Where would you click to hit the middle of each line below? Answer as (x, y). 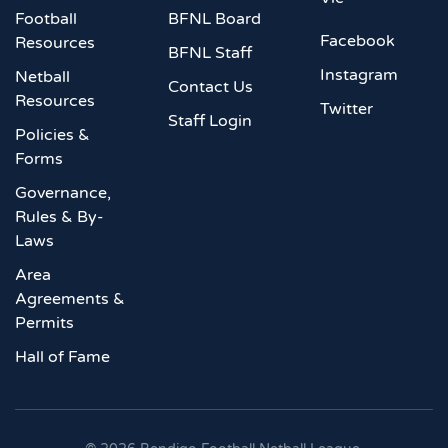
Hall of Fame (62, 357)
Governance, (63, 193)
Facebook (358, 41)
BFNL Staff (209, 53)
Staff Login (209, 121)
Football (46, 19)
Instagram (359, 75)
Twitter (347, 109)
